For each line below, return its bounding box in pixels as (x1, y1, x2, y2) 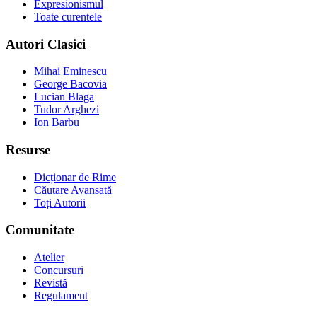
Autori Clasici (6, 36, 86, 52)
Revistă (34, 277, 67, 289)
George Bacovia (34, 78, 107, 91)
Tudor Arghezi (34, 103, 99, 116)
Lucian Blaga (34, 91, 94, 103)
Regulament (34, 289, 88, 302)
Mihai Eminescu (34, 65, 107, 78)
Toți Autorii (34, 196, 86, 209)
